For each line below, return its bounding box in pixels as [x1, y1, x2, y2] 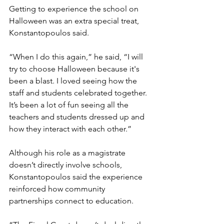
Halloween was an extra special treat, [9, 16, 141, 26]
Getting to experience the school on [9, 4, 140, 14]
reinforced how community [9, 184, 107, 194]
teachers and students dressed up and [9, 112, 146, 122]
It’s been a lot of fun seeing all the [9, 100, 130, 110]
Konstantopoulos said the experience [9, 172, 144, 182]
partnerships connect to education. [9, 196, 133, 206]
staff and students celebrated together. [9, 88, 149, 98]
